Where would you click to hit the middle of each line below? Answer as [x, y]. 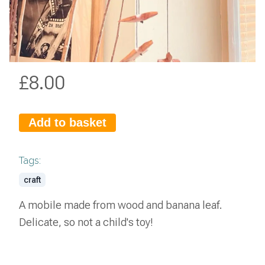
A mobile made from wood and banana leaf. [121, 205]
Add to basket [67, 123]
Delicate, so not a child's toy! [86, 222]
